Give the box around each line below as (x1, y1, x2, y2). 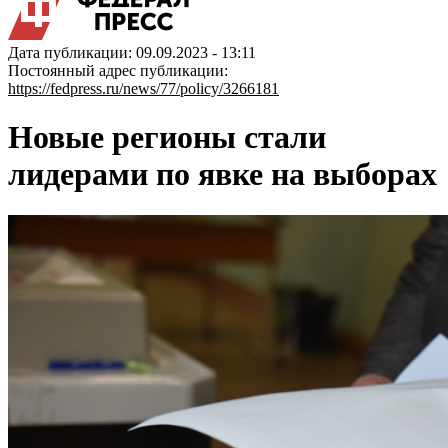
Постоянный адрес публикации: (8, 62, 228, 79)
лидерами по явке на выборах (8, 156, 437, 193)
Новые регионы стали (8, 119, 326, 156)
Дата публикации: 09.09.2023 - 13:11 (8, 44, 256, 61)
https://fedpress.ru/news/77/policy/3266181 (8, 80, 279, 97)
